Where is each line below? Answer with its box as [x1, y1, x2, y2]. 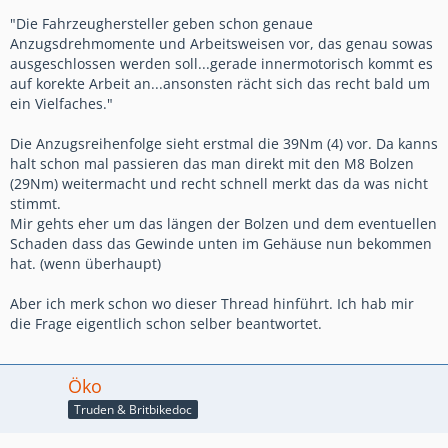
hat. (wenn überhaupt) [10, 253, 161, 273]
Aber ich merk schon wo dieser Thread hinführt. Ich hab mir [10, 293, 414, 313]
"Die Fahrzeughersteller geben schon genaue [10, 13, 313, 33]
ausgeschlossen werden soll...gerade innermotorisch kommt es [10, 53, 433, 73]
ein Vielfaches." [10, 93, 113, 113]
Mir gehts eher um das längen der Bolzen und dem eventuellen [10, 213, 437, 233]
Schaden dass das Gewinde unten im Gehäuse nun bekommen [10, 233, 432, 253]
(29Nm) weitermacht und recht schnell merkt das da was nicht [10, 173, 428, 193]
